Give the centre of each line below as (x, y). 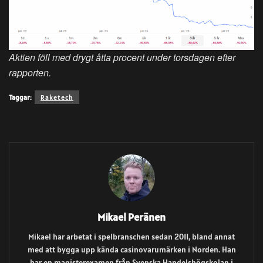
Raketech (57, 97)
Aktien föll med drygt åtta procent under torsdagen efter (122, 57)
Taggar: (20, 97)
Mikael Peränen (131, 217)
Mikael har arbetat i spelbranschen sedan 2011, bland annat (131, 236)
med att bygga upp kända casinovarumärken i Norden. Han (131, 249)
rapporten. (30, 72)
